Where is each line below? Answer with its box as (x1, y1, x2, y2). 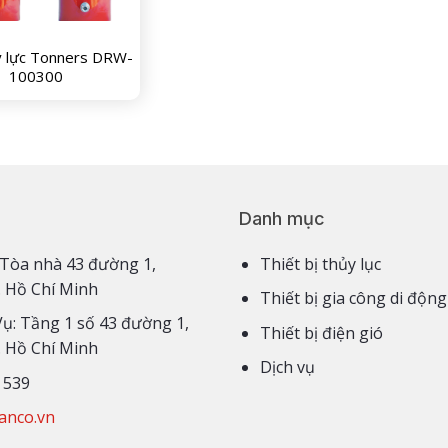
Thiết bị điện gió (259, 321, 383, 344)
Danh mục (239, 207, 325, 229)
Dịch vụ (259, 356, 315, 379)
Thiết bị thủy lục (259, 252, 381, 275)
